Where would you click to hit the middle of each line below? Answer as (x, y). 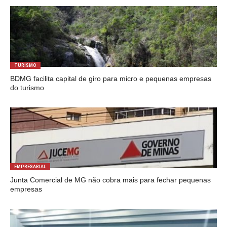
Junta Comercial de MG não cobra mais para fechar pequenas (110, 180)
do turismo (27, 88)
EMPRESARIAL (30, 167)
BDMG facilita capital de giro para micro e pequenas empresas (110, 79)
